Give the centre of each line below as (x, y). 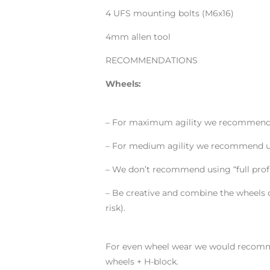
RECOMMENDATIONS (151, 60)
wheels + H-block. (142, 262)
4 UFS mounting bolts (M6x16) (169, 13)
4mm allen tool (138, 37)
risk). (115, 208)
